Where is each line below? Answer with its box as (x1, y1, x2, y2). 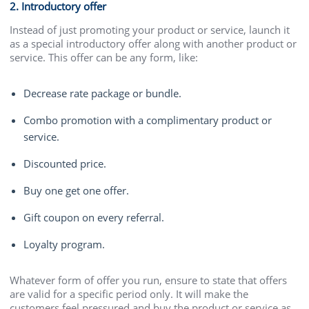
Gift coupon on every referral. (23, 210, 165, 224)
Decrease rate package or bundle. (23, 86, 182, 100)
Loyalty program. (23, 237, 106, 251)
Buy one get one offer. (23, 183, 130, 197)
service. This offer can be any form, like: (10, 50, 199, 64)
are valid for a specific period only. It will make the (10, 286, 249, 301)
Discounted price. (23, 156, 107, 170)
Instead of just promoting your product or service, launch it (10, 22, 290, 37)
